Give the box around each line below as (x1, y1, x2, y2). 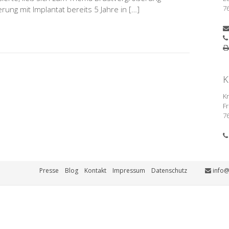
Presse (39, 166, 59, 175)
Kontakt (84, 166, 107, 175)
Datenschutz (151, 166, 188, 175)
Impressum (112, 166, 146, 175)
